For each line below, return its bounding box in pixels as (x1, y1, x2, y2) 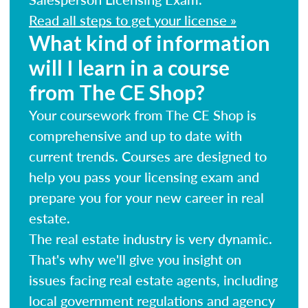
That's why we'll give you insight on (29, 249, 241, 269)
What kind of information (29, 30, 270, 55)
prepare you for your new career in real (29, 187, 264, 207)
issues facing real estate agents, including (29, 269, 278, 289)
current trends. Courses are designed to (29, 146, 267, 166)
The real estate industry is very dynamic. (29, 228, 272, 248)
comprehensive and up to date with (29, 125, 242, 145)
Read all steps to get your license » (29, 10, 236, 30)
